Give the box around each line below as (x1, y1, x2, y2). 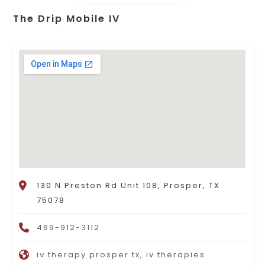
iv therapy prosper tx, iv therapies (37, 249, 206, 261)
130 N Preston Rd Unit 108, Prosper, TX (37, 180, 221, 192)
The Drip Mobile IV (13, 12, 121, 26)
